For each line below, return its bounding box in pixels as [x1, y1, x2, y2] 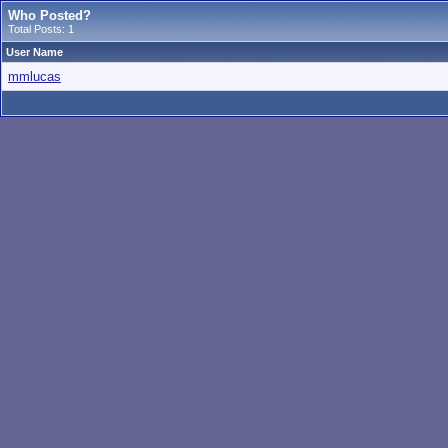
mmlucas [8, 69, 61, 84]
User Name [6, 46, 63, 58]
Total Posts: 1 [8, 23, 74, 35]
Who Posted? [8, 8, 91, 23]
